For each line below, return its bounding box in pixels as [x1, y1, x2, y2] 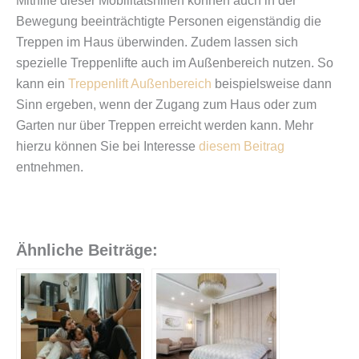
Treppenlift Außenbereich [68, 76, 212, 91]
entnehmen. [16, 159, 83, 174]
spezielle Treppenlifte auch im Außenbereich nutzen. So [16, 55, 333, 70]
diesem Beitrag [199, 139, 284, 153]
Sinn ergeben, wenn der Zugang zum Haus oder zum [16, 97, 317, 111]
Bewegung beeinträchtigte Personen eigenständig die [16, 14, 321, 28]
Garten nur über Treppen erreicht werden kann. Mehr [16, 118, 313, 132]
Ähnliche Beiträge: [16, 241, 158, 260]
